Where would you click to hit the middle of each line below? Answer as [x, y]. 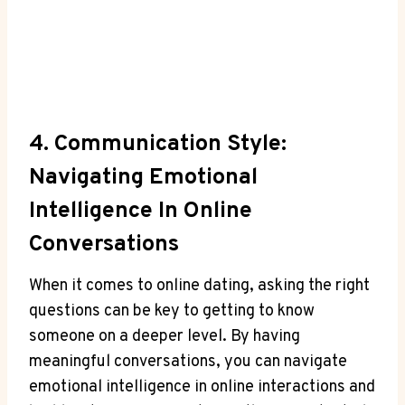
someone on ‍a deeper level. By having [165, 336]
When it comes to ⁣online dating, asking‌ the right [199, 286]
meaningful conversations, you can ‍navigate [188, 362]
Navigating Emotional [143, 179]
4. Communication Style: [158, 145]
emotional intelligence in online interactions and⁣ [202, 387]
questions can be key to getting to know [172, 311]
